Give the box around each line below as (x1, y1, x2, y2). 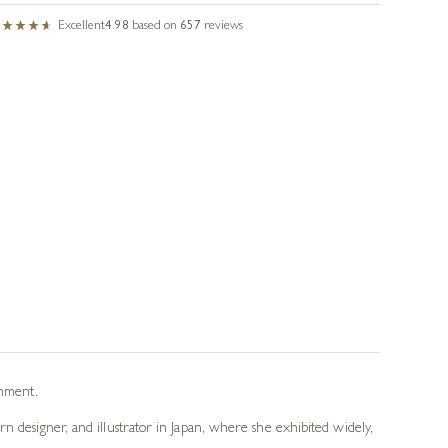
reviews (204, 20, 244, 33)
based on (132, 20, 181, 33)
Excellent (58, 20, 106, 33)
